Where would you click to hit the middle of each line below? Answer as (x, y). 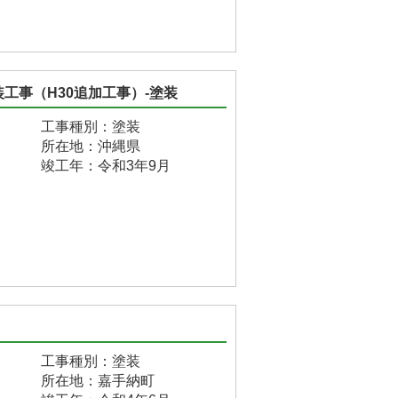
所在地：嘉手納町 (98, 381)
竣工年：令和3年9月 (106, 166)
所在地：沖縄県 (91, 146)
